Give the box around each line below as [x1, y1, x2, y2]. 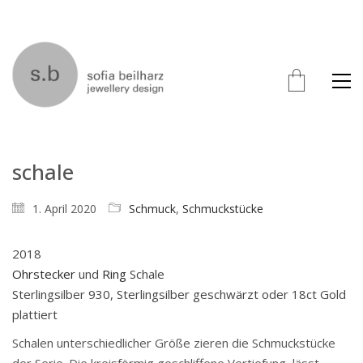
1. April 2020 [32, 201, 96, 216]
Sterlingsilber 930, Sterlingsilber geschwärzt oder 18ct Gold [12, 286, 346, 302]
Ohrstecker [12, 266, 75, 282]
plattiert [12, 306, 61, 322]
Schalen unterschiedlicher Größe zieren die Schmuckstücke [12, 334, 335, 351]
